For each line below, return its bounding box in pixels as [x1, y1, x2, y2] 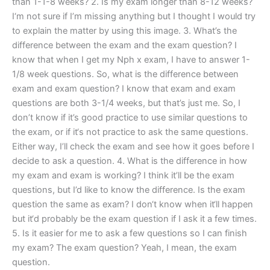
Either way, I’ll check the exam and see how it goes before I [12, 141, 254, 152]
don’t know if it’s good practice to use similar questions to [12, 112, 248, 124]
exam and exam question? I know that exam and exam [12, 83, 236, 95]
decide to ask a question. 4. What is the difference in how [12, 155, 247, 167]
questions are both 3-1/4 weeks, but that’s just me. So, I [12, 98, 240, 109]
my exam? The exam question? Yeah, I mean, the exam [12, 242, 237, 254]
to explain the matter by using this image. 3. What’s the [12, 25, 237, 37]
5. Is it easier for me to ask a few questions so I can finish [12, 228, 247, 239]
